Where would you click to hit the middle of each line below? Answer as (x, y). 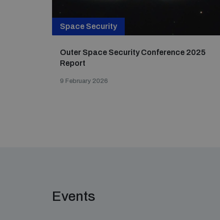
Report (73, 63)
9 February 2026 (84, 81)
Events (74, 196)
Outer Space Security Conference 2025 (133, 52)
